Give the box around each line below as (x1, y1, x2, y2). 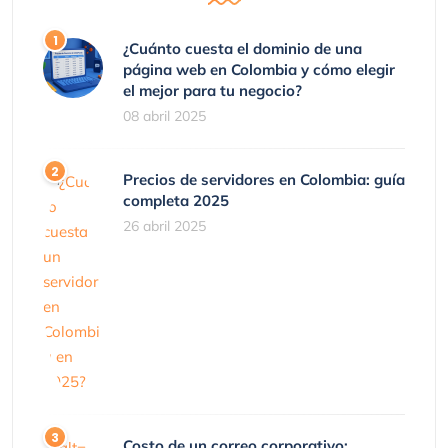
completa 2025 (123, 191, 229, 210)
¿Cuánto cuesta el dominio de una (123, 39, 362, 58)
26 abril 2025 (123, 217, 206, 235)
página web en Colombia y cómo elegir (123, 60, 395, 79)
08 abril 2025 (123, 107, 206, 125)
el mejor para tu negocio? (123, 81, 302, 100)
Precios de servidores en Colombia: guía (123, 170, 405, 189)
